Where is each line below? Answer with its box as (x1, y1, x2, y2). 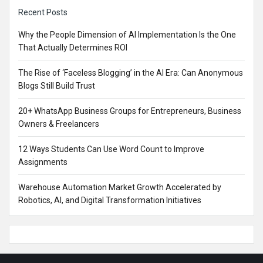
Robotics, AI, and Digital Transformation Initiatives (18, 195, 201, 205)
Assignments (18, 157, 68, 167)
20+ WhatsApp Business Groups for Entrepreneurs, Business (18, 106, 241, 116)
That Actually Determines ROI (18, 43, 127, 52)
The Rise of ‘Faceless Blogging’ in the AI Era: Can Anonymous (18, 68, 243, 77)
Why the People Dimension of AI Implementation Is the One (18, 30, 236, 39)
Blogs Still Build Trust (18, 81, 95, 90)
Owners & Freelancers (18, 119, 99, 129)
